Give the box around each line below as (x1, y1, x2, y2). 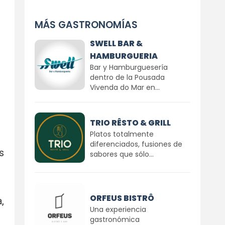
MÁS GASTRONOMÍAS (34, 18, 138, 32)
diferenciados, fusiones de (89, 139, 182, 149)
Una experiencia (89, 204, 146, 214)
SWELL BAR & (89, 38, 143, 49)
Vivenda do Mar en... (89, 82, 160, 92)
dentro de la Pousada (89, 72, 165, 82)
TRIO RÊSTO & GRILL (89, 117, 171, 129)
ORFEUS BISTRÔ (89, 192, 154, 204)
